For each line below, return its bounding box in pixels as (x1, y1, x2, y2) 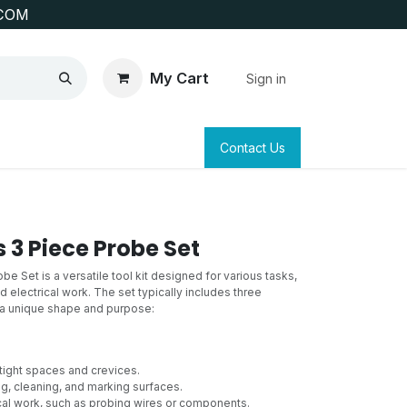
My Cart (150, 69, 209, 87)
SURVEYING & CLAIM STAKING (68, 140, 250, 155)
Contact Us (220, 140, 285, 155)
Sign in (246, 70, 286, 86)
